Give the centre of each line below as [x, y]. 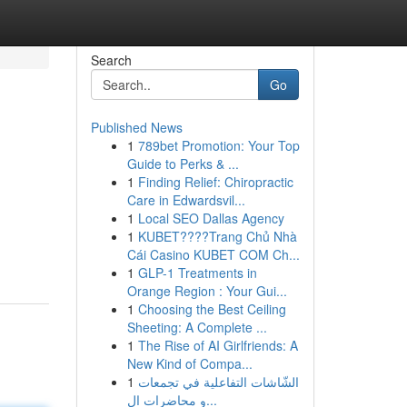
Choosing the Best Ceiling [212, 309]
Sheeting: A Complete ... [197, 327]
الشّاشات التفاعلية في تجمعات [218, 382]
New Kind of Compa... [189, 363]
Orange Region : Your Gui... [207, 291]
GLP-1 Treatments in [197, 273]
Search [111, 60]
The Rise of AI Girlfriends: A [218, 345]
